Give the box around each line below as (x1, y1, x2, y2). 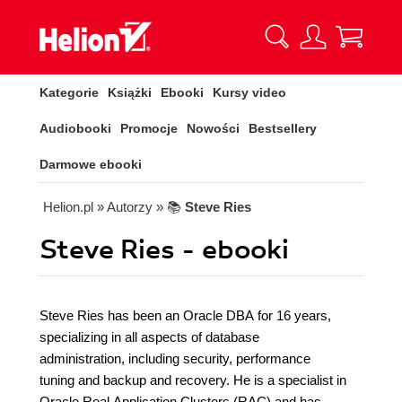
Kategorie (39, 85, 99, 100)
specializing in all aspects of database (39, 329, 259, 345)
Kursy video (213, 85, 286, 100)
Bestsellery (249, 121, 317, 135)
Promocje (120, 121, 178, 135)
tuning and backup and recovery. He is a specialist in (39, 372, 346, 388)
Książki (108, 85, 152, 100)
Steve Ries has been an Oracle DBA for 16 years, (39, 308, 331, 323)
